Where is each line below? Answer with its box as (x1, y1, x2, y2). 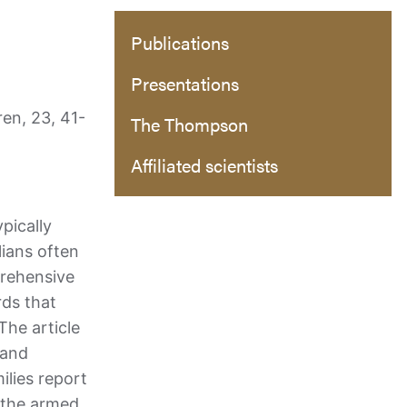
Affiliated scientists (131, 151, 279, 178)
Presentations (131, 69, 240, 96)
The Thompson (131, 110, 249, 137)
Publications (131, 28, 230, 55)
